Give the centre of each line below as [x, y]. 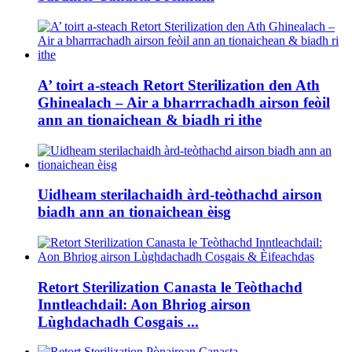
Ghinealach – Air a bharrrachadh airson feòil [184, 102]
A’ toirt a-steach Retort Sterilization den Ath [179, 85]
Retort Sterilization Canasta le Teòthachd [170, 287]
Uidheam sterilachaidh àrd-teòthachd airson [180, 195]
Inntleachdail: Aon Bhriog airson [144, 304]
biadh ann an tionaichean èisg [134, 212]
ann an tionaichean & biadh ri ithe [150, 119]
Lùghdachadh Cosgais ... [118, 321]
